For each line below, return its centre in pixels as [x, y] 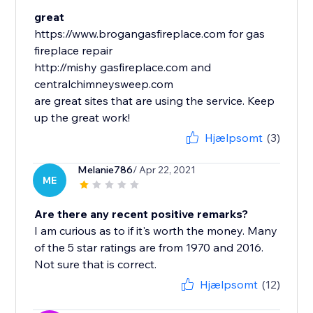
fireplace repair [74, 51]
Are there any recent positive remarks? [141, 214]
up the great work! [82, 118]
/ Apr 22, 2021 [165, 170]
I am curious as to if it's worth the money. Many [156, 231]
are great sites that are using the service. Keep [155, 101]
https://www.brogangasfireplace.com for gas [150, 34]
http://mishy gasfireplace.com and [123, 67]
